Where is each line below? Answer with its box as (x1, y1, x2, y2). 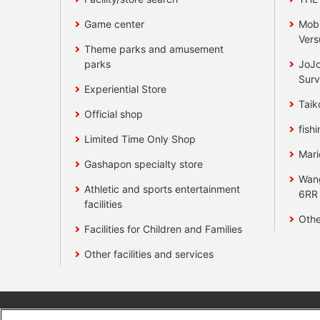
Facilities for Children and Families (84, 223, 243, 236)
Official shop (84, 108, 144, 121)
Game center (84, 18, 145, 31)
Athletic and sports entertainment (84, 183, 241, 196)
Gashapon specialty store (84, 158, 204, 171)
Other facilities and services (84, 248, 214, 261)
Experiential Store (84, 83, 167, 96)
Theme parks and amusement (84, 43, 224, 56)
